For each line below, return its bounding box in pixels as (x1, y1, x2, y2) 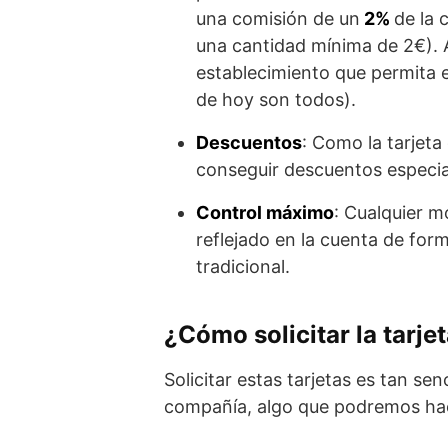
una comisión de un (196, 7, 360, 29)
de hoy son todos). (196, 88, 356, 110)
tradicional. (196, 255, 290, 277)
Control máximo (196, 201, 334, 223)
